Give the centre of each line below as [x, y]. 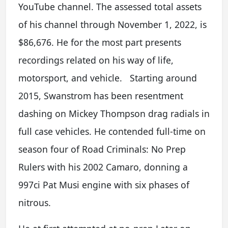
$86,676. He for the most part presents [100, 42]
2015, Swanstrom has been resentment [101, 96]
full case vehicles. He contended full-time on [112, 131]
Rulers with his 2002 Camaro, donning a [103, 167]
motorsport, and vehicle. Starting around [108, 78]
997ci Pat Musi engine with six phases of [104, 185]
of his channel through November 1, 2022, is [112, 24]
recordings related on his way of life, [96, 60]
